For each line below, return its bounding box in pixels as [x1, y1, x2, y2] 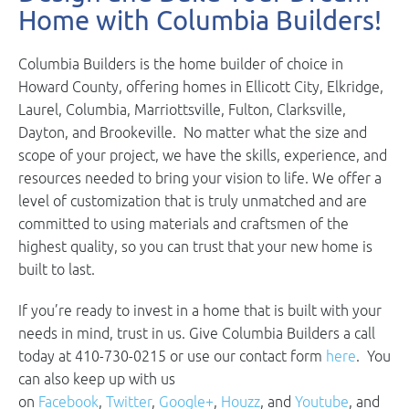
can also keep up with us [18, 370, 175, 387]
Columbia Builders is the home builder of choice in [18, 55, 343, 72]
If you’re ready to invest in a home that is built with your [18, 301, 382, 319]
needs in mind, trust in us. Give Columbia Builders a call [18, 324, 375, 341]
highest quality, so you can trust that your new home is [18, 237, 372, 255]
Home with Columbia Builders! [18, 4, 382, 36]
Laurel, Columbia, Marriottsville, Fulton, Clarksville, [18, 100, 346, 118]
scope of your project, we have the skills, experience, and [18, 146, 387, 163]
